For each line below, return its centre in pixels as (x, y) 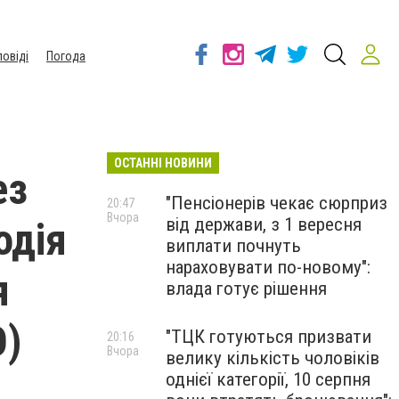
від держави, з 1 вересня (264, 224)
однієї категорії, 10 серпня (268, 379)
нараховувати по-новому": (268, 267)
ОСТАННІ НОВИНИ (163, 163)
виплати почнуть (233, 246)
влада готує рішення (246, 289)
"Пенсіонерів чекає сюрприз (277, 203)
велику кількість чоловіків (273, 358)
